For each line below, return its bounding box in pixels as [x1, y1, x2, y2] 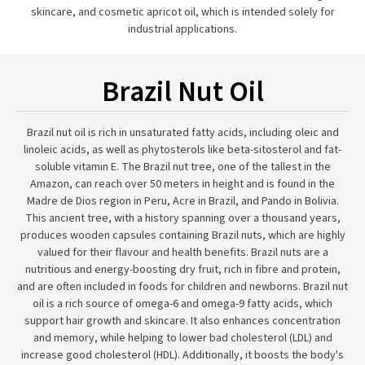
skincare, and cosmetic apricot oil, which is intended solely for [30, 4, 335, 20]
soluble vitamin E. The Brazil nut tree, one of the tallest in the [34, 159, 331, 175]
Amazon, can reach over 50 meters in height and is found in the [30, 176, 335, 192]
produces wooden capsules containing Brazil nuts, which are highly [20, 227, 345, 244]
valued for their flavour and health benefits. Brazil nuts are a [37, 244, 328, 261]
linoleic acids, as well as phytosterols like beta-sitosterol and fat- [24, 142, 341, 158]
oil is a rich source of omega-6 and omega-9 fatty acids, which [33, 296, 332, 312]
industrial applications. [128, 21, 237, 37]
